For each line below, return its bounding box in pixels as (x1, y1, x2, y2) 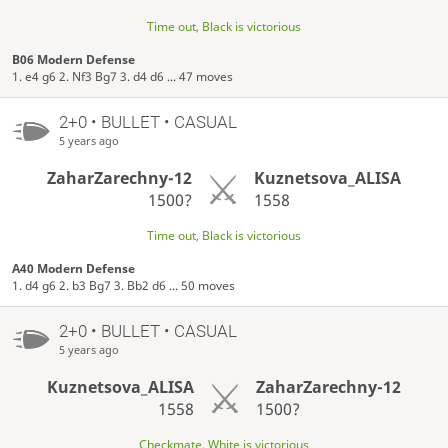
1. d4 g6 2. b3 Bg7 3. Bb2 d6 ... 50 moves (12, 276, 236, 294)
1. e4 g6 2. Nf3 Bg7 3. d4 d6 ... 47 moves (12, 67, 234, 85)
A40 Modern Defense (12, 259, 136, 277)
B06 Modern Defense (12, 50, 136, 68)
